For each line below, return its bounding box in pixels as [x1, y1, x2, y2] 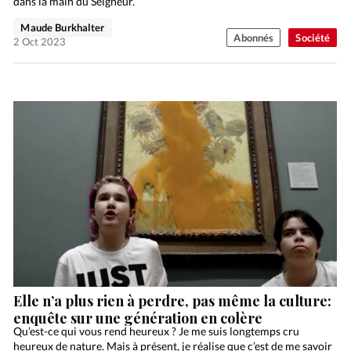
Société [295, 31, 331, 45]
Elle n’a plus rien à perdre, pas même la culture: [13, 291, 332, 310]
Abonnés [233, 31, 274, 45]
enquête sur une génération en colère [13, 308, 263, 327]
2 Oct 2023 [13, 35, 67, 49]
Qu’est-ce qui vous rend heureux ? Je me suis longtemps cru [13, 324, 300, 338]
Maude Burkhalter [20, 21, 105, 34]
